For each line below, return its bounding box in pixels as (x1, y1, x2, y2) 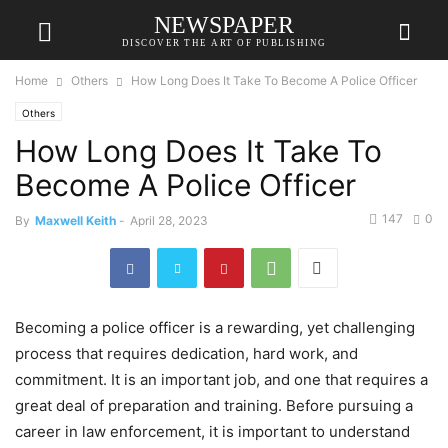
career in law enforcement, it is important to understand (15, 422, 410, 442)
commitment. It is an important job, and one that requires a (15, 370, 428, 390)
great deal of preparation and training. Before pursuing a (15, 396, 413, 416)
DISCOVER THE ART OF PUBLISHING (121, 37, 327, 48)
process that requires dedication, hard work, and (15, 344, 358, 364)
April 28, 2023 (130, 213, 208, 228)
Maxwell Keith (35, 213, 116, 228)
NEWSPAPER (154, 11, 294, 38)
